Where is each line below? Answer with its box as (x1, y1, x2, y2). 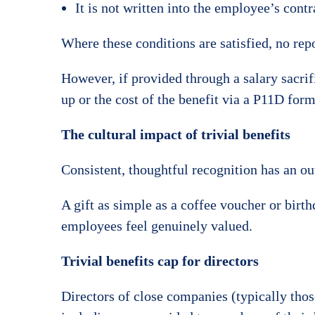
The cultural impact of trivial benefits (61, 126, 290, 142)
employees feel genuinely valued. (61, 217, 252, 233)
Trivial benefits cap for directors (61, 252, 259, 269)
